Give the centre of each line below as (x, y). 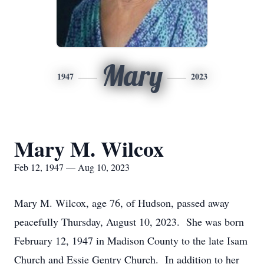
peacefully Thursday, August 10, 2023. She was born (129, 222)
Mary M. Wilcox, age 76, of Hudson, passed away (122, 203)
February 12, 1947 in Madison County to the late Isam (131, 240)
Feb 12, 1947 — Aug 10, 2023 (72, 167)
